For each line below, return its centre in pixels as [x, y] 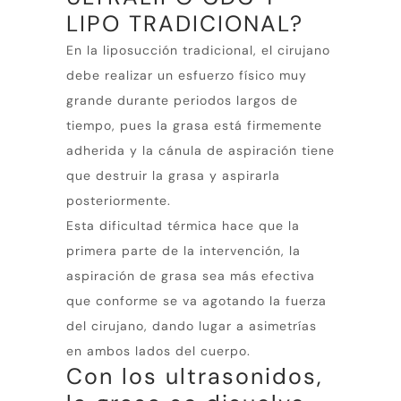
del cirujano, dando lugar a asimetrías [192, 325]
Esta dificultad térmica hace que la [183, 225]
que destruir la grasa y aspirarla [173, 175]
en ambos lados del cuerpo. [158, 350]
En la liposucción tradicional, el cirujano [198, 50]
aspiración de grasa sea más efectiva [191, 275]
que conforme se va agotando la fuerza [196, 300]
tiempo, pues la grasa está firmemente [194, 125]
